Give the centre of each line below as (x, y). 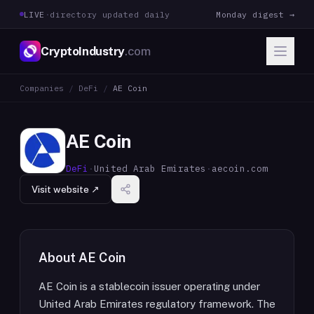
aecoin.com (240, 168)
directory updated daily (110, 14)
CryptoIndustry (83, 51)
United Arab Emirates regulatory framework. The (157, 304)
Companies (42, 88)
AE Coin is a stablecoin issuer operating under (149, 286)
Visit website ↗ (66, 189)
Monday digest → (255, 14)
